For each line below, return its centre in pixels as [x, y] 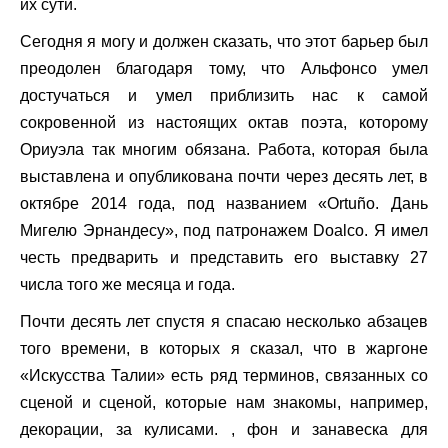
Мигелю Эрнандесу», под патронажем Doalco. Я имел [224, 230]
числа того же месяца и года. [127, 284]
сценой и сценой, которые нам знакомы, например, [224, 402]
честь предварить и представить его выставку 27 [224, 257]
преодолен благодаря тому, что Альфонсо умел [224, 68]
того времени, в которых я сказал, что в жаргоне [224, 348]
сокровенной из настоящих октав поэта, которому [224, 122]
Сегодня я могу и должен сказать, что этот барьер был [224, 41]
